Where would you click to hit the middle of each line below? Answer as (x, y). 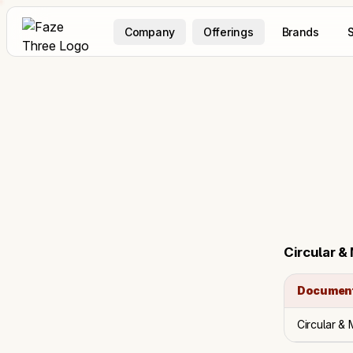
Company (150, 32)
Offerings (229, 32)
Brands (300, 32)
